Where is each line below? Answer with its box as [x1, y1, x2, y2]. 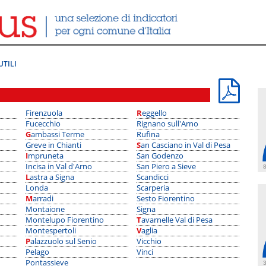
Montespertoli [26, 225, 76, 236]
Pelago [26, 246, 49, 257]
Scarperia [137, 182, 169, 193]
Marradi [33, 193, 53, 204]
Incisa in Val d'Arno [26, 161, 92, 172]
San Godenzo [137, 150, 183, 161]
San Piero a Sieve [137, 161, 196, 172]
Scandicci [137, 172, 169, 182]
